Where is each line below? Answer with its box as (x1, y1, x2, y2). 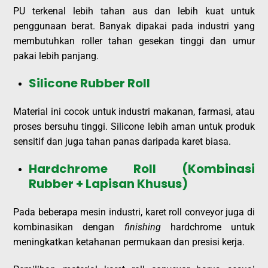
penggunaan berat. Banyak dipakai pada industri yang (13, 20, 255, 32)
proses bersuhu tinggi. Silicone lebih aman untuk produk (13, 121, 255, 133)
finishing (124, 221, 161, 233)
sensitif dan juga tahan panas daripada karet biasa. (13, 136, 232, 148)
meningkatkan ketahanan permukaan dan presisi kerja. (13, 236, 245, 248)
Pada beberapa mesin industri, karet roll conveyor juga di (13, 206, 255, 218)
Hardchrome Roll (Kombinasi (29, 160, 255, 177)
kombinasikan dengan (13, 221, 124, 233)
